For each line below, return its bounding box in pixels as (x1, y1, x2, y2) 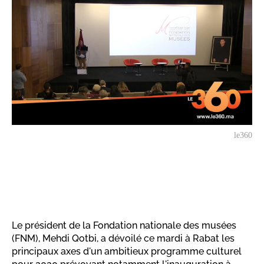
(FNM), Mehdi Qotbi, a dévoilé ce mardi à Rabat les (12, 232, 235, 244)
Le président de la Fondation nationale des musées (12, 219, 236, 231)
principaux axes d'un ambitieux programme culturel (12, 245, 242, 257)
